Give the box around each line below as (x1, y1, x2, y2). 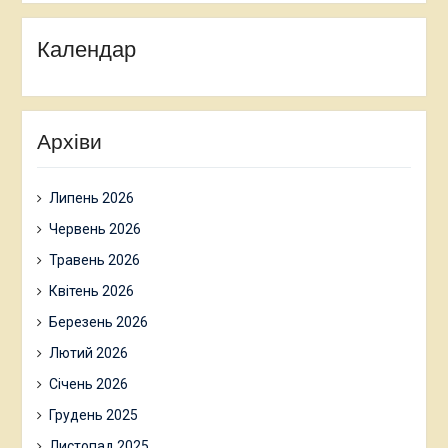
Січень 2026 (48, 375, 128, 392)
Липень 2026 (48, 189, 134, 206)
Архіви (36, 129, 102, 153)
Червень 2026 (48, 220, 141, 237)
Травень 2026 (48, 251, 140, 268)
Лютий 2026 (48, 344, 128, 361)
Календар (36, 36, 136, 62)
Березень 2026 (48, 313, 148, 330)
